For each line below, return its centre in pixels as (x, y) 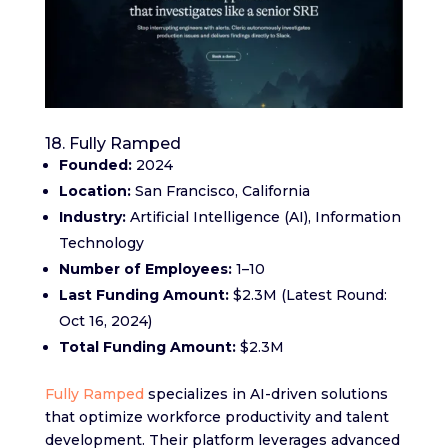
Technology (101, 243)
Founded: (95, 165)
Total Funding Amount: (147, 347)
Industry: (92, 217)
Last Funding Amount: (143, 295)
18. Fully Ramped (112, 144)
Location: (94, 191)
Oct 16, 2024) (105, 321)
